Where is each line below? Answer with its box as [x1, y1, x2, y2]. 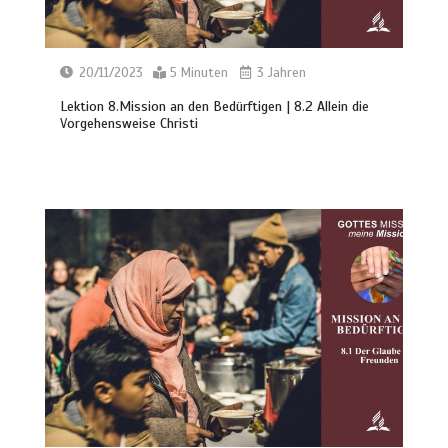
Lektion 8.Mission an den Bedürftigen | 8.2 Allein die [60, 97, 370, 115]
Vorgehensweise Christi [60, 114, 199, 132]
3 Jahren [253, 64, 307, 81]
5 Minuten [170, 64, 229, 81]
